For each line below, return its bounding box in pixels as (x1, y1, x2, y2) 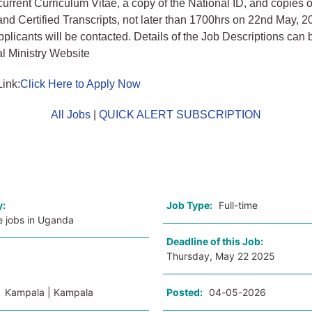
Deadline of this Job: (166, 235, 265, 247)
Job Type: (166, 199, 212, 211)
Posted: (166, 286, 203, 298)
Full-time (218, 199, 258, 211)
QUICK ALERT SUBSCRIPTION (98, 109, 261, 120)
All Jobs (50, 109, 91, 120)
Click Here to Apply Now (20, 78, 141, 90)
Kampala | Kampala (5, 286, 94, 298)
